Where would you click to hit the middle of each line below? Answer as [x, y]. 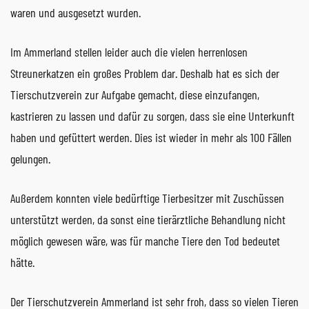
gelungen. [30, 158]
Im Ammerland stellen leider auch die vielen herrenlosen [129, 51]
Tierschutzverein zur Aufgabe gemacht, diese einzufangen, [135, 94]
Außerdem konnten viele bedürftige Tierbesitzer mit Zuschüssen [147, 198]
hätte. [22, 262]
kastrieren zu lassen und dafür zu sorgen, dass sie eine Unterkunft [152, 116]
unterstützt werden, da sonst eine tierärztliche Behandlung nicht [148, 219]
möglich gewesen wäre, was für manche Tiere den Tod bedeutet [145, 240]
